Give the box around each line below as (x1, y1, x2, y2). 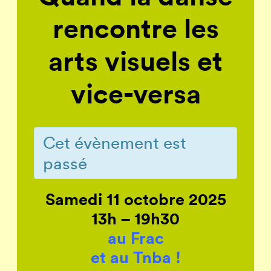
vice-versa (70, 76, 201, 111)
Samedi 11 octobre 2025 (45, 188, 226, 210)
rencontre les (52, 10, 219, 45)
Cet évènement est (43, 132, 186, 153)
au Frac (107, 227, 164, 249)
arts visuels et (48, 43, 223, 78)
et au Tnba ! (90, 246, 181, 268)
